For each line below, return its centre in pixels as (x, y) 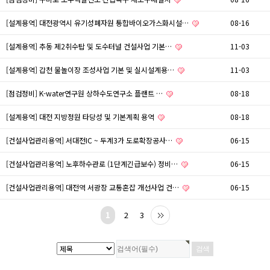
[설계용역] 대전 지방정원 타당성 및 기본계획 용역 (81, 117)
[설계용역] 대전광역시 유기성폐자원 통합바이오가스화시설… (98, 23)
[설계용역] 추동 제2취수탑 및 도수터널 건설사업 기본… (90, 46)
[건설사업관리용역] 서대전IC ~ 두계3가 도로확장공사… (90, 140)
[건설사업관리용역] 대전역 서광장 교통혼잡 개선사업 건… (93, 187)
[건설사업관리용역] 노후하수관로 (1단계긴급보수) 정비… (93, 164)
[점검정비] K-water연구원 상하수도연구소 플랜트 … (85, 93)
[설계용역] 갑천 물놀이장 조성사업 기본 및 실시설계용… (91, 70)
